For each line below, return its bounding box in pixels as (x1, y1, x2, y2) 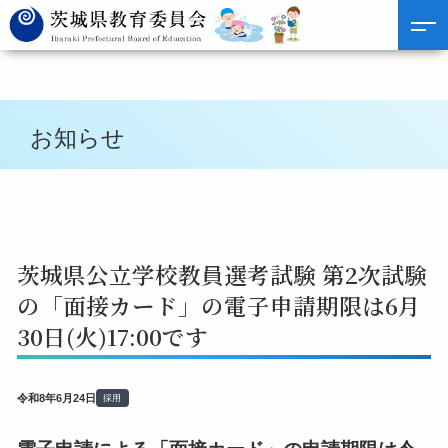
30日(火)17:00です (16, 319, 208, 352)
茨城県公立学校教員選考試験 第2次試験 (16, 257, 427, 290)
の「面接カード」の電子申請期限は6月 (16, 288, 421, 321)
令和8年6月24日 (16, 392, 96, 405)
